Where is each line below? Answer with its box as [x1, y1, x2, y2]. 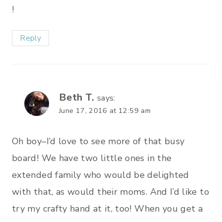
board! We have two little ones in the [12, 152, 172, 164]
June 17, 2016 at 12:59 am [59, 106, 151, 116]
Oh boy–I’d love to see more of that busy [12, 135, 185, 147]
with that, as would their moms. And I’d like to [12, 185, 209, 198]
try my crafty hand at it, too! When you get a [12, 202, 203, 215]
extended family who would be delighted [12, 168, 189, 181]
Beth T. [59, 91, 95, 105]
